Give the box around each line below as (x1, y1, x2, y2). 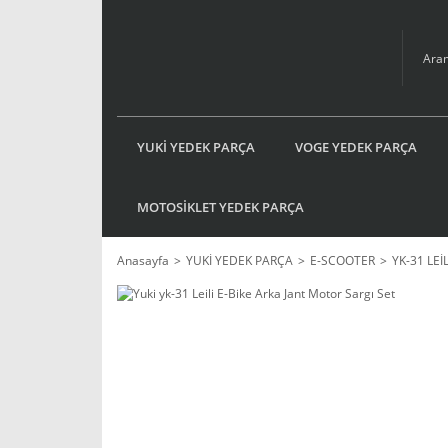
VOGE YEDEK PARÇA (295, 137, 417, 156)
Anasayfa (117, 252, 169, 269)
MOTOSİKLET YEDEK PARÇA (137, 197, 304, 216)
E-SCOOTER (310, 252, 375, 269)
